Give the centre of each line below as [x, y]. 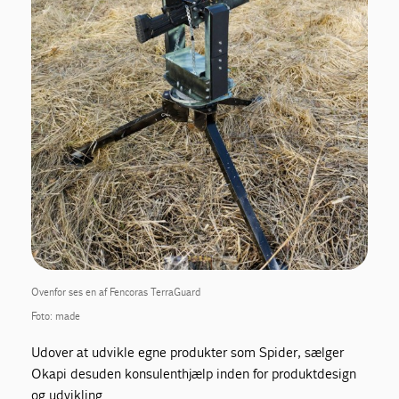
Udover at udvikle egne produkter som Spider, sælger [188, 353]
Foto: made [56, 317]
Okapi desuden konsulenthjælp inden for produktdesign [194, 374]
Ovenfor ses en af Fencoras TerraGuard [116, 293]
